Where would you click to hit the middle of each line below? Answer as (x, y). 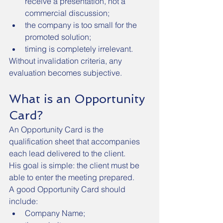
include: (23, 201)
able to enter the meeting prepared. (72, 177)
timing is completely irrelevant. (79, 49)
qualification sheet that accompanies (75, 141)
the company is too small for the (82, 25)
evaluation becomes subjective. (65, 73)
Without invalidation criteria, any (66, 61)
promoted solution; (58, 37)
